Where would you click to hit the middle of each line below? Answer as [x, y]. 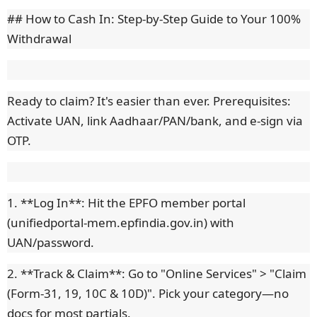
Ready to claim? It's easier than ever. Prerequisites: [149, 101]
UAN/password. [51, 243]
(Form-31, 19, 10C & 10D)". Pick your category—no [148, 294]
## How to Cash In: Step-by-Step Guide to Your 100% [154, 19]
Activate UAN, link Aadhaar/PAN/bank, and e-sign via [155, 121]
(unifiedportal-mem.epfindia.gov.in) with [121, 223]
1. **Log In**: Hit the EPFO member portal [126, 203]
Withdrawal [39, 39]
